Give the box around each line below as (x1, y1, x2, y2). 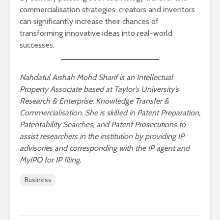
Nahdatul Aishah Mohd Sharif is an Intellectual (20, 72, 173, 82)
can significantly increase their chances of (20, 16, 159, 26)
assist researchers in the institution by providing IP (20, 131, 184, 141)
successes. (20, 40, 55, 50)
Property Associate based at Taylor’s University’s (20, 84, 179, 94)
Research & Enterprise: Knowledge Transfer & (20, 96, 169, 106)
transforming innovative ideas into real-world (20, 28, 172, 38)
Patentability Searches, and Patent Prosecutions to (20, 119, 186, 129)
